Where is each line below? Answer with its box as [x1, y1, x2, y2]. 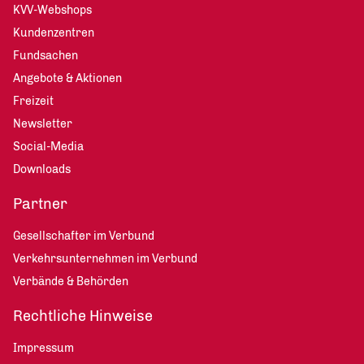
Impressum [13, 341, 74, 355]
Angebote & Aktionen [13, 71, 122, 85]
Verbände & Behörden [13, 275, 128, 288]
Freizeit [13, 94, 54, 108]
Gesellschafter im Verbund [13, 229, 154, 243]
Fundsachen [13, 49, 78, 63]
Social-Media [13, 140, 84, 154]
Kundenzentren [13, 26, 94, 40]
